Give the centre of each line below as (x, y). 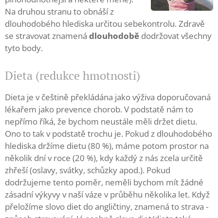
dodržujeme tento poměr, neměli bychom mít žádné (104, 182)
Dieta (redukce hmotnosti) (73, 75)
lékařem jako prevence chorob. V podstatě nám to (99, 109)
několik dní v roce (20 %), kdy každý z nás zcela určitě (104, 158)
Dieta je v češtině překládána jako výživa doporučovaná (108, 97)
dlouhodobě (115, 36)
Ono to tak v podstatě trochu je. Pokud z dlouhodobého (109, 134)
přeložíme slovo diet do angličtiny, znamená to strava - (107, 207)
